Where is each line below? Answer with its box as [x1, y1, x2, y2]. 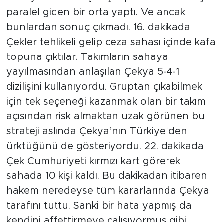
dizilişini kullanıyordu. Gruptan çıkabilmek [6, 82, 202, 92]
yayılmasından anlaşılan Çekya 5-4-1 [6, 67, 179, 77]
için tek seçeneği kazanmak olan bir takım [6, 97, 206, 107]
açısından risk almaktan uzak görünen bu [6, 111, 205, 122]
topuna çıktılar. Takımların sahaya [6, 52, 168, 62]
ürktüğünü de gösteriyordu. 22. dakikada [6, 141, 204, 152]
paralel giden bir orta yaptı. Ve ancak [6, 7, 185, 18]
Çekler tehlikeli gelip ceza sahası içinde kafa [6, 37, 216, 48]
